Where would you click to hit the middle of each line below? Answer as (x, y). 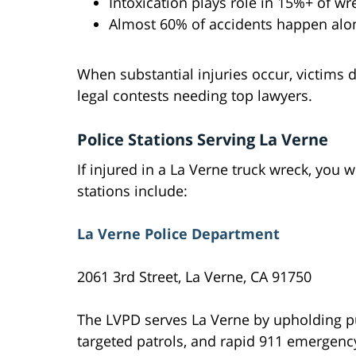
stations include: (132, 191)
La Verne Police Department (178, 234)
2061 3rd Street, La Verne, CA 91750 (194, 277)
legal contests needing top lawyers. (195, 96)
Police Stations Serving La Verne (203, 140)
